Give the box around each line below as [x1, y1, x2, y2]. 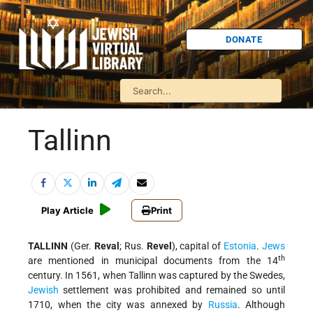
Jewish [28, 284, 59, 296]
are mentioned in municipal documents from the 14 [28, 255, 278, 267]
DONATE [226, 34, 263, 45]
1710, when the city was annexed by [28, 299, 208, 311]
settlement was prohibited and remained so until [59, 284, 285, 296]
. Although [237, 299, 285, 311]
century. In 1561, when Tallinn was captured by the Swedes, [28, 270, 285, 282]
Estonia [224, 240, 257, 252]
